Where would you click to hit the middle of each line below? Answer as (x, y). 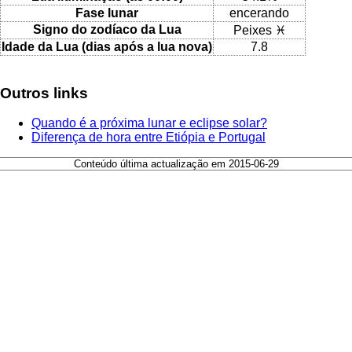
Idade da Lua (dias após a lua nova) (107, 46)
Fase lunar (107, 13)
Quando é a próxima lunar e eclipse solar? (149, 123)
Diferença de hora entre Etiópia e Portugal (148, 137)
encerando (259, 13)
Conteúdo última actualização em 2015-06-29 (176, 164)
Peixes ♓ (259, 30)
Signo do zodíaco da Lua (107, 29)
